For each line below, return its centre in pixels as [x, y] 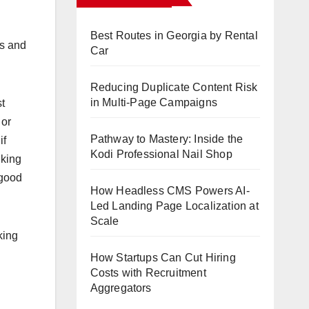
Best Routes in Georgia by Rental [174, 35]
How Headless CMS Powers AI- [170, 190]
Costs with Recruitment [148, 272]
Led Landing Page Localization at [174, 206]
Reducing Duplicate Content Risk [174, 87]
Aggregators [121, 288]
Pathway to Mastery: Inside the [167, 139]
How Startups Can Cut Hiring [163, 257]
